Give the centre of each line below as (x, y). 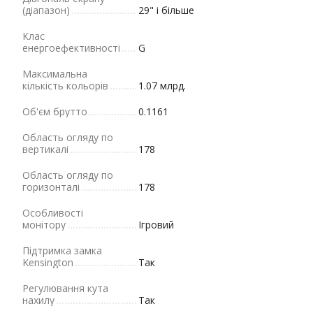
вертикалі (45, 149)
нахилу (38, 300)
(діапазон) (46, 10)
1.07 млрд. (162, 86)
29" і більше (166, 10)
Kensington (48, 262)
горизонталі (51, 187)
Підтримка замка (62, 250)
